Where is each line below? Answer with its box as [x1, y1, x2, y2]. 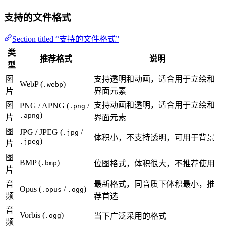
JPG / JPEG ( [20, 128, 63, 137]
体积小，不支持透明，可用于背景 [94, 133, 215, 142]
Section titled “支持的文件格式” [12, 35, 119, 44]
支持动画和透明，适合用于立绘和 [94, 101, 215, 110]
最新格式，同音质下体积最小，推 [94, 180, 215, 189]
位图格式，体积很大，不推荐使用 [94, 159, 215, 168]
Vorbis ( [20, 211, 45, 220]
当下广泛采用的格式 [94, 212, 166, 221]
